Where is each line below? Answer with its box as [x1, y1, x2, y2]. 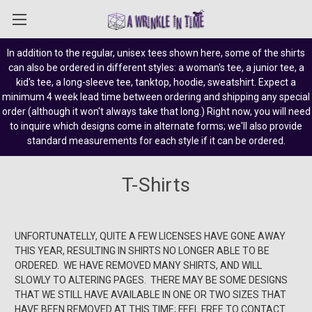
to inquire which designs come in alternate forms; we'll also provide [10, 120, 302, 132]
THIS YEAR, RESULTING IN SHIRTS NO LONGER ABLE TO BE [15, 244, 270, 256]
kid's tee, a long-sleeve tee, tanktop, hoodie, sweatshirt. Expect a [16, 76, 296, 88]
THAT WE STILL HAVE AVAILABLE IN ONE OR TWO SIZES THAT [15, 288, 286, 300]
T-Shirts [122, 173, 190, 196]
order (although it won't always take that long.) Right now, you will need [1, 105, 311, 117]
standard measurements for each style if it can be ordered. [26, 134, 286, 146]
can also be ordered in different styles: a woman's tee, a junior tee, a [8, 61, 304, 73]
